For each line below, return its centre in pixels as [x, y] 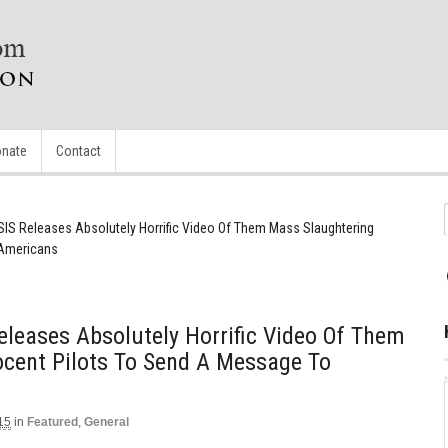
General [106, 422]
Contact [78, 151]
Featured [52, 422]
